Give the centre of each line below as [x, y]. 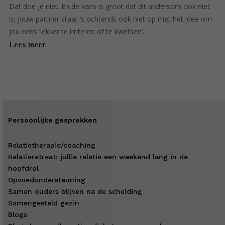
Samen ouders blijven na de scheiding [75, 191]
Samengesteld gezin [44, 203]
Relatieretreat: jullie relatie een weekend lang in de [98, 156]
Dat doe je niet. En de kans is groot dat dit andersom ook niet [109, 6]
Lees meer [27, 44]
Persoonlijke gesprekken [52, 120]
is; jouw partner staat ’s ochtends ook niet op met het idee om [110, 19]
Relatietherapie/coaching [52, 145]
